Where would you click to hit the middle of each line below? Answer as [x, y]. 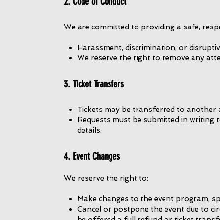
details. [89, 130]
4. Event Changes [92, 156]
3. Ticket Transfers [94, 84]
